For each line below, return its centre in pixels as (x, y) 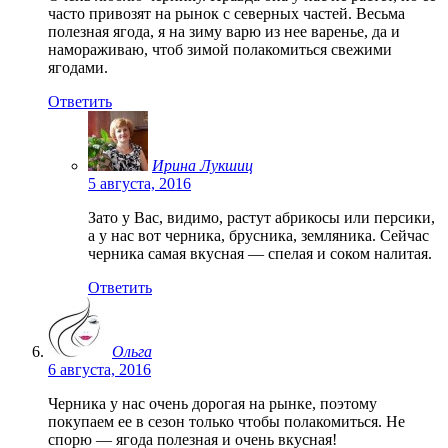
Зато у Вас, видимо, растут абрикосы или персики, (261, 217)
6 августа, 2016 (99, 369)
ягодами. (78, 67)
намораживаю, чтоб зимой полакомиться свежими (220, 49)
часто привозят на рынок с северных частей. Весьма (226, 13)
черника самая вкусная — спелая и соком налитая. (260, 253)
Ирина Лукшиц (202, 165)
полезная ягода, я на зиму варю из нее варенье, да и (224, 31)
